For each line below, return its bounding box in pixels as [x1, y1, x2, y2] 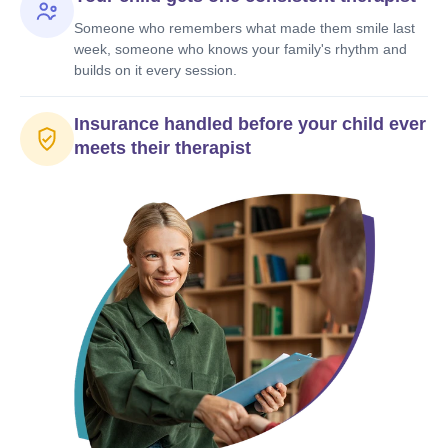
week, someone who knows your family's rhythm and [74, 41, 407, 57]
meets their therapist [74, 138, 251, 158]
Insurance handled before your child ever [74, 114, 426, 134]
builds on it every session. [74, 62, 237, 78]
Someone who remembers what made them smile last [74, 20, 415, 36]
